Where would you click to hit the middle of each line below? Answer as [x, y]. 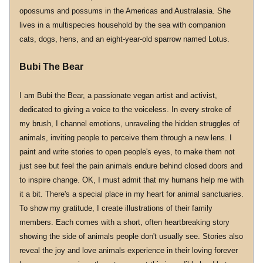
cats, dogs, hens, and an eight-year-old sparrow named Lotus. [124, 39]
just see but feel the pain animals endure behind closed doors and [131, 166]
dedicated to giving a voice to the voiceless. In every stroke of [125, 109]
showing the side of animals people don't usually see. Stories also [131, 236]
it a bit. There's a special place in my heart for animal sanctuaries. [131, 194]
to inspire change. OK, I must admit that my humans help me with [131, 180]
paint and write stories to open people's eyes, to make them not [127, 152]
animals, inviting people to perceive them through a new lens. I [126, 138]
